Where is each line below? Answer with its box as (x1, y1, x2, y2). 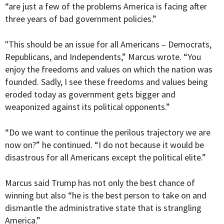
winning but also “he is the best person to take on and (5, 189, 206, 201)
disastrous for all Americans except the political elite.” (5, 151, 206, 163)
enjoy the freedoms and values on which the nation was (5, 63, 212, 75)
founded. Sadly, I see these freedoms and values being (5, 76, 208, 88)
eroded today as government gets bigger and (5, 88, 175, 100)
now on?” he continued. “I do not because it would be (5, 139, 204, 151)
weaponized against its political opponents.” (5, 101, 170, 113)
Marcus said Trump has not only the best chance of (5, 177, 195, 189)
